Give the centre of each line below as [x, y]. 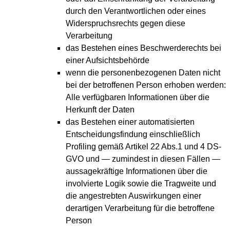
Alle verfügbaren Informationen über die [138, 98]
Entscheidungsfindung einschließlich [133, 135]
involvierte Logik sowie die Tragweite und [141, 184]
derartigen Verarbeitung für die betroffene [140, 208]
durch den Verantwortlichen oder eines [136, 11]
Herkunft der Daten [100, 110]
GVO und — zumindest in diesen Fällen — [143, 159]
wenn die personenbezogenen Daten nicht [143, 73]
